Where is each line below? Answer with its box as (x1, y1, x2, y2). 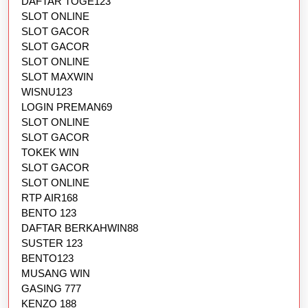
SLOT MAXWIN (21, 70, 93, 82)
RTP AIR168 (21, 191, 78, 203)
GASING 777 (21, 282, 81, 294)
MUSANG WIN (21, 267, 90, 279)
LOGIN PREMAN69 (21, 100, 112, 113)
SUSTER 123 (21, 236, 82, 249)
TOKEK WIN (21, 146, 79, 158)
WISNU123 (21, 85, 72, 98)
